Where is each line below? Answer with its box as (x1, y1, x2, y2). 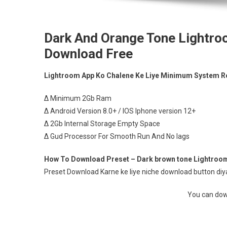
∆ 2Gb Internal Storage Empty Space (44, 120, 160, 128)
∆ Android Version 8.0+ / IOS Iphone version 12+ (44, 107, 196, 115)
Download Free (44, 46, 133, 61)
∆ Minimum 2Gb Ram (44, 94, 111, 102)
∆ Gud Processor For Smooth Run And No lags (44, 132, 190, 140)
